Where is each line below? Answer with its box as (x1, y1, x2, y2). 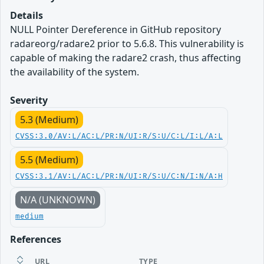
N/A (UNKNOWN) (20, 193, 95, 206)
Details (10, 8, 43, 22)
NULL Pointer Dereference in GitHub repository (10, 22, 221, 36)
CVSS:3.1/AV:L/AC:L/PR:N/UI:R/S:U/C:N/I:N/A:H (15, 171, 223, 181)
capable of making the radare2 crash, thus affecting (10, 51, 241, 64)
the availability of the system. (10, 65, 139, 78)
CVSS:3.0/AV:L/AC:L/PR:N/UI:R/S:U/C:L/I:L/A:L (15, 131, 223, 141)
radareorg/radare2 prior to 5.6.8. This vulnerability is (10, 37, 244, 50)
